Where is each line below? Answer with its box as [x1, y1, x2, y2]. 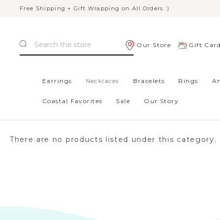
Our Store [137, 41, 171, 49]
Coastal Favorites [42, 97, 103, 105]
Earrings [42, 77, 72, 84]
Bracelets [133, 77, 165, 84]
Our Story [144, 97, 179, 105]
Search [20, 35, 49, 44]
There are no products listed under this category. [10, 135, 217, 144]
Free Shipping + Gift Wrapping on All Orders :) [20, 5, 170, 12]
